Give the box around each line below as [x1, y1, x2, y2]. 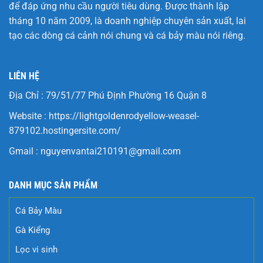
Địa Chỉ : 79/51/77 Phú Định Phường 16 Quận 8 [9, 90, 207, 102]
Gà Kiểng [15, 225, 50, 236]
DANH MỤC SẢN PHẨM [9, 180, 97, 191]
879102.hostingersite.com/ [9, 125, 121, 136]
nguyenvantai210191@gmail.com [41, 145, 181, 157]
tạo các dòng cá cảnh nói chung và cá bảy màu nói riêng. [9, 29, 245, 41]
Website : [9, 110, 49, 122]
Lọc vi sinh [15, 244, 58, 255]
